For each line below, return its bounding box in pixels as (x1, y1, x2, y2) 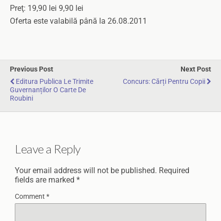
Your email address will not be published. (15, 165, 157, 175)
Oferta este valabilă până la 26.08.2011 (10, 16, 147, 26)
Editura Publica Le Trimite (16, 77, 93, 86)
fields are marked (15, 175, 76, 184)
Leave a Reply (15, 141, 81, 156)
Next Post (181, 65, 211, 74)
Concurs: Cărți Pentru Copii (123, 77, 205, 86)
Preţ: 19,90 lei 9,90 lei (10, 3, 83, 13)
